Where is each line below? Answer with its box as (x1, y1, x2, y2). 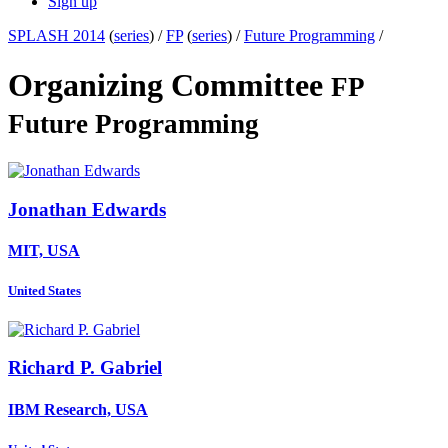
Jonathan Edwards (8, 198, 166, 220)
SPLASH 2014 (8, 27, 105, 45)
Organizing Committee (8, 66, 331, 103)
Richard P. (8, 357, 100, 379)
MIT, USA (8, 242, 80, 260)
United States (8, 283, 81, 299)
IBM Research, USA (8, 400, 148, 418)
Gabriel (100, 357, 162, 379)
